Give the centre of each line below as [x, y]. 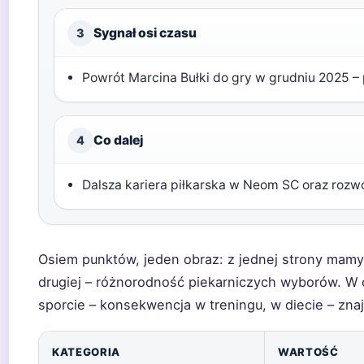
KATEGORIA [86, 352]
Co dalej [118, 140]
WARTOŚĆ [308, 352]
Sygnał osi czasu [145, 33]
